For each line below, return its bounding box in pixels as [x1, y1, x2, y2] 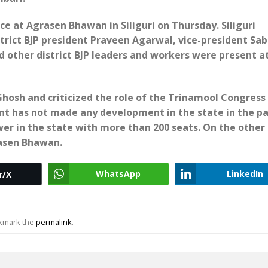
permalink [36, 217, 72, 228]
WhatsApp [95, 167, 141, 179]
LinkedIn [226, 167, 263, 179]
